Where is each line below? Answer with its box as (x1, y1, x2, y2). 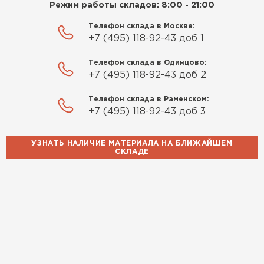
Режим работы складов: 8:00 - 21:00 (49, 1, 214, 9)
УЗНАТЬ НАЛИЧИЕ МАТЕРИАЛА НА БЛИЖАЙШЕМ (31, 140, 233, 147)
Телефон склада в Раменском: (88, 95, 209, 103)
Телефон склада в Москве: (88, 22, 195, 29)
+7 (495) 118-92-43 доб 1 (88, 34, 204, 43)
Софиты (79, 227, 121, 236)
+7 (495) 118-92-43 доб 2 (88, 70, 206, 80)
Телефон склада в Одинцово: (88, 59, 207, 66)
